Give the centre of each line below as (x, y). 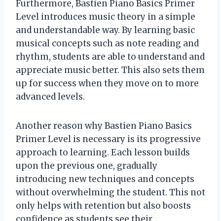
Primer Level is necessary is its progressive (108, 139)
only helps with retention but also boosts (103, 205)
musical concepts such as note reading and (107, 43)
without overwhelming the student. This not (110, 192)
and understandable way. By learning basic (105, 30)
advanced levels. (50, 96)
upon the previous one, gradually (87, 166)
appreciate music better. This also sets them (110, 70)
